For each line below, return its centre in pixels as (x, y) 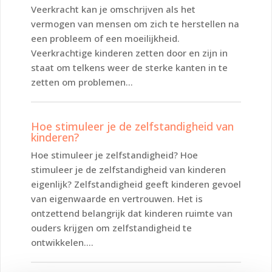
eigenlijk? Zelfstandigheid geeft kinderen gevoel (136, 184)
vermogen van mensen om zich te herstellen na (135, 23)
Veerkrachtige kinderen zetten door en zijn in (129, 53)
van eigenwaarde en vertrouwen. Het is (117, 198)
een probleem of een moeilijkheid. (105, 38)
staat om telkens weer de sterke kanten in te (129, 67)
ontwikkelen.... (62, 242)
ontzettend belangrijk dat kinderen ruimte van (132, 213)
